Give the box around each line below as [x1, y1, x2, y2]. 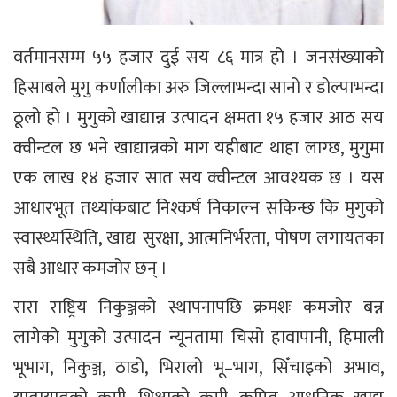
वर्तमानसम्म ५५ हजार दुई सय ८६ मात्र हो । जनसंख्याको [13, 42, 384, 73]
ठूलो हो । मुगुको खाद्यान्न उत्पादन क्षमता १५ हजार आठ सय [13, 102, 384, 133]
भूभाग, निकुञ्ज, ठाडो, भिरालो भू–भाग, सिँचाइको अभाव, [13, 352, 384, 383]
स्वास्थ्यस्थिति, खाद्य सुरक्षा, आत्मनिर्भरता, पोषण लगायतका [13, 222, 384, 253]
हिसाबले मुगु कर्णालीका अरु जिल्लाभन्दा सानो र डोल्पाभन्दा [13, 72, 384, 103]
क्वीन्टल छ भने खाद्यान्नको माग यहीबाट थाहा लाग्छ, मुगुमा [13, 132, 384, 163]
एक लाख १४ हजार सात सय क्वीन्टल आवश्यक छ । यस [13, 162, 384, 193]
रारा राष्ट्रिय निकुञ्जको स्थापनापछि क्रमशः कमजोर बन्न [13, 292, 384, 323]
